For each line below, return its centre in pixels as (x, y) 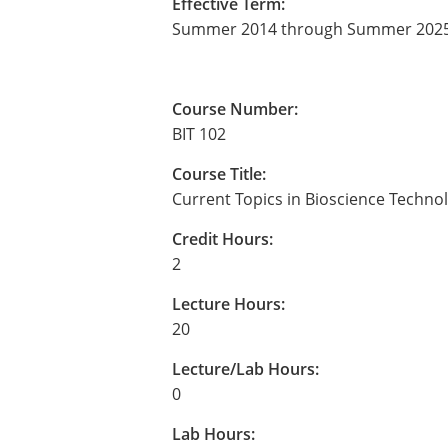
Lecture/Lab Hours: (245, 369)
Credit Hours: (222, 239)
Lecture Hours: (228, 304)
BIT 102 (199, 134)
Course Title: (219, 174)
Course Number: (235, 109)
